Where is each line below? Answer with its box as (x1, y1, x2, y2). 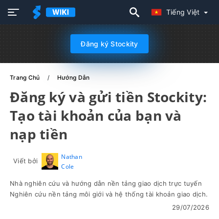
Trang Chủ (10, 74, 42, 81)
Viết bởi (13, 157, 38, 165)
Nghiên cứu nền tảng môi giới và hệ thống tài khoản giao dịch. (10, 190, 208, 198)
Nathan (61, 153, 82, 161)
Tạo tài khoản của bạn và (10, 106, 182, 125)
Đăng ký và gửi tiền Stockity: (10, 88, 207, 106)
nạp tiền (10, 125, 68, 143)
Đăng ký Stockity (81, 40, 138, 48)
